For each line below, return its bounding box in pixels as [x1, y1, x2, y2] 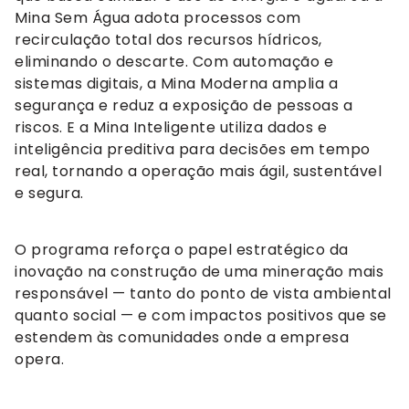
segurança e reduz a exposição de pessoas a [15, 94, 352, 116]
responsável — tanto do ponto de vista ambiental [15, 283, 392, 305]
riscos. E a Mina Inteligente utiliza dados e [15, 116, 327, 138]
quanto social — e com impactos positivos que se [15, 305, 387, 327]
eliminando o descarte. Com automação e [15, 50, 333, 72]
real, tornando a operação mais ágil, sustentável [15, 160, 382, 182]
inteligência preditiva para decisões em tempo [15, 138, 371, 160]
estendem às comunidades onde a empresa [15, 327, 349, 349]
